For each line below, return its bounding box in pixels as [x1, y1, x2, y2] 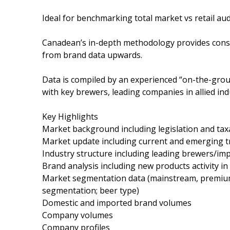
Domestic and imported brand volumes [42, 197, 191, 208]
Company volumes [42, 209, 113, 221]
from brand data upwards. [42, 49, 142, 61]
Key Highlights [42, 110, 98, 122]
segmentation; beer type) [42, 184, 139, 196]
